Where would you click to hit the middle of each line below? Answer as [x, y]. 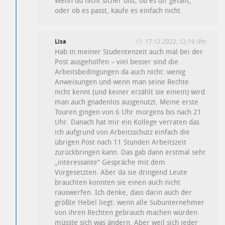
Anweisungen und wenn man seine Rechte [122, 82]
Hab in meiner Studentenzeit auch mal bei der [129, 52]
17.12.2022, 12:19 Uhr [176, 41]
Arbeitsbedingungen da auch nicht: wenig [120, 72]
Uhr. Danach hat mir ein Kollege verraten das [127, 122]
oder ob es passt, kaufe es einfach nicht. [119, 11]
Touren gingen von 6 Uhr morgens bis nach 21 [128, 112]
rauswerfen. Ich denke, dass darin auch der [124, 192]
